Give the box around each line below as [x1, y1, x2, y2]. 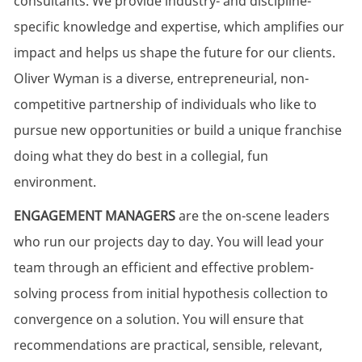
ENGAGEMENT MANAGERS [13, 207, 175, 225]
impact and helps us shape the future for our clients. [13, 44, 335, 62]
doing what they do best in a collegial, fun [13, 147, 268, 166]
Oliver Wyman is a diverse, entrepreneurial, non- [13, 69, 309, 88]
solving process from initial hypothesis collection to [13, 284, 328, 303]
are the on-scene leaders [175, 207, 330, 225]
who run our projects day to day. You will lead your [13, 233, 324, 251]
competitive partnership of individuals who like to [13, 95, 317, 114]
